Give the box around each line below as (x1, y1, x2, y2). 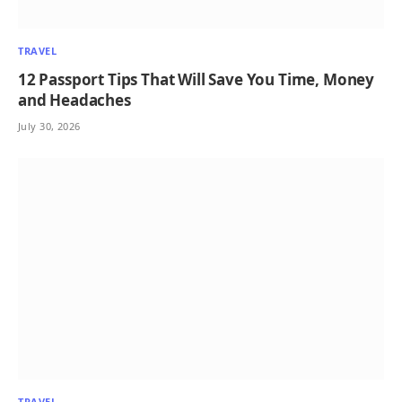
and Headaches (18, 90, 131, 111)
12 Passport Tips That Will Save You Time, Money (18, 69, 375, 91)
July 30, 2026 (18, 119, 81, 134)
